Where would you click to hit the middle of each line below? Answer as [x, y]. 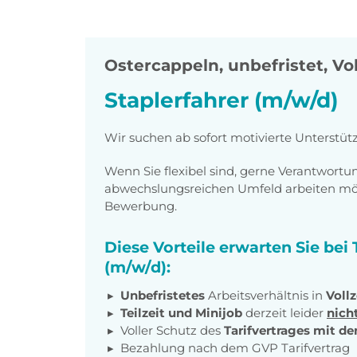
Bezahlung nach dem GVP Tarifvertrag [235, 347]
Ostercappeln [162, 66]
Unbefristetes [164, 295]
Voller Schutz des [172, 330]
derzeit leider [283, 312]
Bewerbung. [141, 206]
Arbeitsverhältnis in [267, 295]
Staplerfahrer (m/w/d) [221, 100]
